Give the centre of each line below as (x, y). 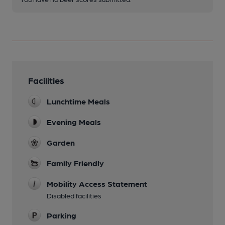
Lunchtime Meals (78, 101)
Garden (61, 143)
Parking (62, 215)
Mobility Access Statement (97, 184)
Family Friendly (75, 163)
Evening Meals (74, 122)
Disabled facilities (74, 196)
